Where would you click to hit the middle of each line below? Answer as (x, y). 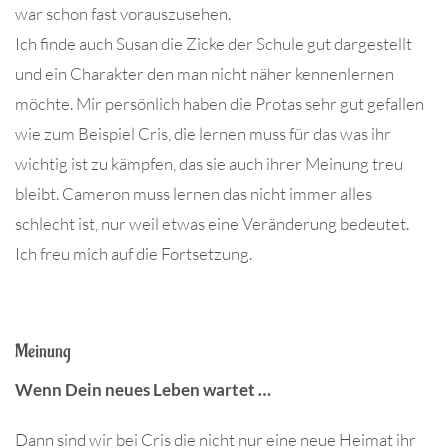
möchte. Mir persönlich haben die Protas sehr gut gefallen (219, 104)
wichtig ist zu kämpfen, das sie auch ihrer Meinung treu (209, 164)
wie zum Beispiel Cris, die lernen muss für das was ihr (203, 134)
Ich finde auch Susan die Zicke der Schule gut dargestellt (213, 44)
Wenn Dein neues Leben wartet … (143, 390)
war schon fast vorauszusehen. (123, 14)
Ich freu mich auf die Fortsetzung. (133, 254)
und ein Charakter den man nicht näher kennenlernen (204, 74)
